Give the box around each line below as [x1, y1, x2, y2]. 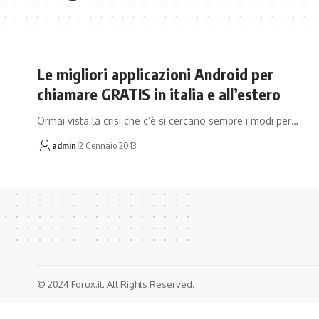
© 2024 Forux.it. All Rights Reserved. [37, 278, 194, 290]
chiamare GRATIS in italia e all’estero [37, 84, 281, 104]
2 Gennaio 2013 [78, 140, 136, 151]
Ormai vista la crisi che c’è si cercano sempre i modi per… [37, 115, 298, 127]
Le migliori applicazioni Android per [37, 64, 273, 84]
